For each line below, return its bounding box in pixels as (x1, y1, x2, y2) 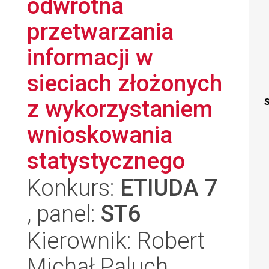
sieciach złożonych (27, 70, 222, 97)
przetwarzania (27, 18, 174, 45)
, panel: (27, 200, 101, 227)
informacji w (27, 44, 153, 71)
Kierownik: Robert (27, 227, 205, 254)
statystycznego (27, 147, 185, 174)
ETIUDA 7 (120, 174, 218, 201)
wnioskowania (27, 121, 172, 148)
